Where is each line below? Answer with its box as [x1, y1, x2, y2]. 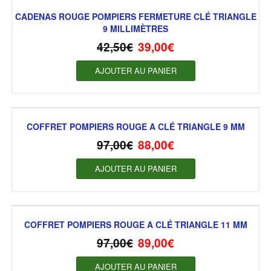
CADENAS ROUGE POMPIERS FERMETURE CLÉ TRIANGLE [15, 10, 256, 23]
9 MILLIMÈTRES [103, 22, 168, 35]
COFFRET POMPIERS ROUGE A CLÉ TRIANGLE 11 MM [24, 218, 247, 231]
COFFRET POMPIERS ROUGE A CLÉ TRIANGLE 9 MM [26, 120, 245, 133]
